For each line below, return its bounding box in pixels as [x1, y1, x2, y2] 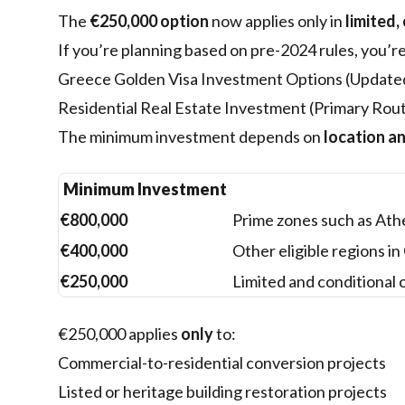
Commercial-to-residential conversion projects [58, 353, 386, 373]
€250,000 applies [58, 324, 181, 344]
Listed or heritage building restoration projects [58, 381, 387, 402]
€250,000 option [89, 11, 209, 32]
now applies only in [209, 11, 345, 32]
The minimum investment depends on [58, 127, 324, 147]
